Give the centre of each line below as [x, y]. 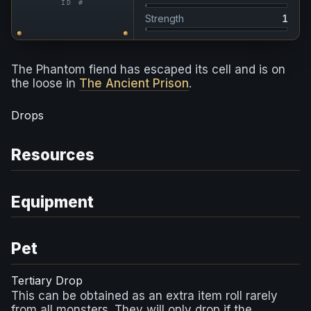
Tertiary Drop [47, 280]
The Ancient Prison [134, 83]
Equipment [52, 201]
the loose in [45, 83]
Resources [53, 154]
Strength [165, 18]
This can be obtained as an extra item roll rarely [144, 295]
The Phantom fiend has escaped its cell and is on [148, 69]
